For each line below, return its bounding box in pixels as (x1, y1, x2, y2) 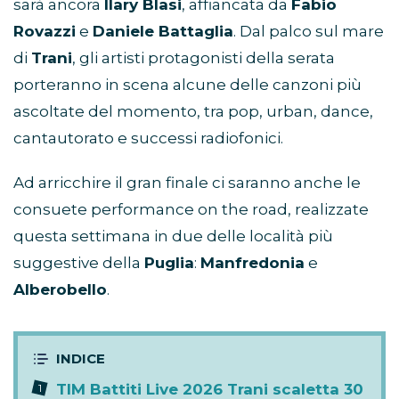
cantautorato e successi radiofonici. (13, 128, 283, 147)
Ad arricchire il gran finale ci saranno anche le (13, 173, 361, 191)
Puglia (144, 253, 194, 272)
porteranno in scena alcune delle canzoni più (13, 75, 362, 94)
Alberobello (13, 280, 107, 298)
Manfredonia (200, 253, 305, 272)
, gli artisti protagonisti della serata (72, 48, 335, 67)
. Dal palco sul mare (233, 21, 384, 40)
